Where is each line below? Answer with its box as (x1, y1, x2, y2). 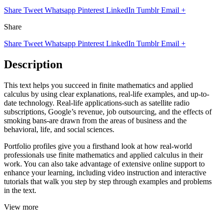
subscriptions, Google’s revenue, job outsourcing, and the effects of (4, 107, 212, 116)
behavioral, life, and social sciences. (4, 125, 114, 134)
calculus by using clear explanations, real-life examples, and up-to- (4, 89, 209, 98)
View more (4, 202, 38, 211)
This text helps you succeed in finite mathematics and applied (4, 81, 193, 89)
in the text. (4, 186, 36, 194)
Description (4, 57, 62, 71)
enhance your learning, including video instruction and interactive (4, 168, 206, 177)
